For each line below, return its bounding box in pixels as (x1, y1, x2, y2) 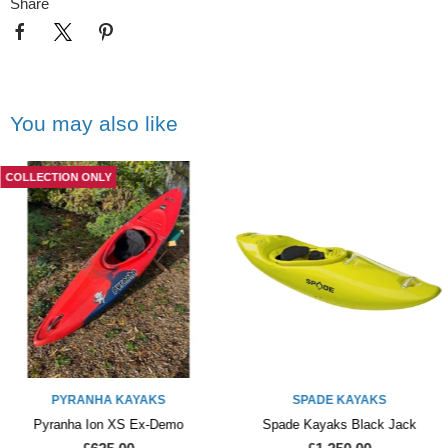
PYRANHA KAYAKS (51, 392, 166, 407)
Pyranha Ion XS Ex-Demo (33, 416, 184, 432)
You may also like (10, 112, 178, 136)
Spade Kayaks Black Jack (262, 416, 417, 432)
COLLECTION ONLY (5, 171, 111, 184)
